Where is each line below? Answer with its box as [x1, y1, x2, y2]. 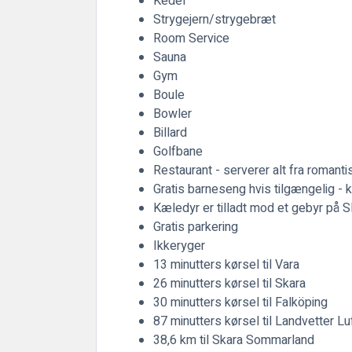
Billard [153, 123, 187, 142]
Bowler [153, 104, 192, 123]
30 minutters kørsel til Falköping [153, 292, 328, 312]
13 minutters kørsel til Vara [153, 255, 299, 274]
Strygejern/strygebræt [153, 9, 276, 29]
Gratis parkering [153, 217, 238, 236]
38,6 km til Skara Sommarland [153, 330, 314, 350]
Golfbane [153, 141, 203, 161]
